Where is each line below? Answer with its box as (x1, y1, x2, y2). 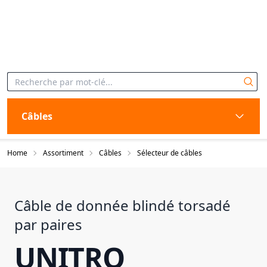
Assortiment (43, 148, 83, 158)
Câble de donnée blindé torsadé (14, 195, 231, 215)
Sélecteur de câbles (137, 148, 202, 158)
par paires (14, 215, 82, 234)
